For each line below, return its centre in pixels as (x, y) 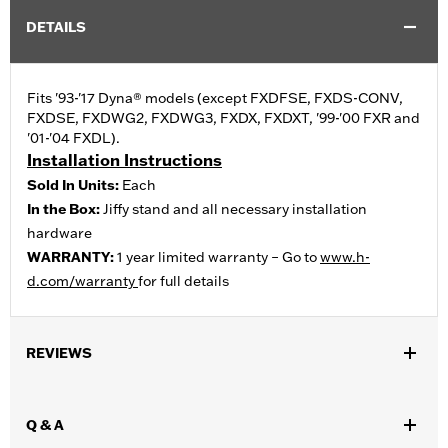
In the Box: (65, 209)
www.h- (345, 257)
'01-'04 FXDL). (73, 138)
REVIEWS (59, 353)
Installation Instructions (124, 160)
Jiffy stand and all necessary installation (235, 209)
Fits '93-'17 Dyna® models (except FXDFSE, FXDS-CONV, (215, 98)
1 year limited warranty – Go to (218, 257)
